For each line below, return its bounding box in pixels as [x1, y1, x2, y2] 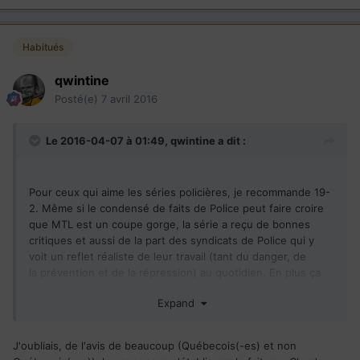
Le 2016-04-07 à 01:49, [46, 134, 170, 148]
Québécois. [29, 298, 86, 312]
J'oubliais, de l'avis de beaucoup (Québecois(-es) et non [13, 338, 297, 352]
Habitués [22, 41, 63, 54]
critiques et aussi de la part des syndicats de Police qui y [29, 234, 314, 247]
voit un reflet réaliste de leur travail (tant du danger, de [29, 250, 306, 264]
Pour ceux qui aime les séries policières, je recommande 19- [29, 186, 330, 199]
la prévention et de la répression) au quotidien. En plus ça [29, 266, 321, 280]
